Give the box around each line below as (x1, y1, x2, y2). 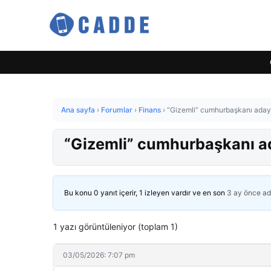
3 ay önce (227, 188, 261, 197)
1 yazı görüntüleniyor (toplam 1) (53, 221, 178, 232)
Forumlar (101, 105, 132, 114)
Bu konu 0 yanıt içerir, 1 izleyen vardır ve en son (64, 188, 227, 197)
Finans (139, 105, 161, 114)
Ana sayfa (61, 105, 95, 114)
